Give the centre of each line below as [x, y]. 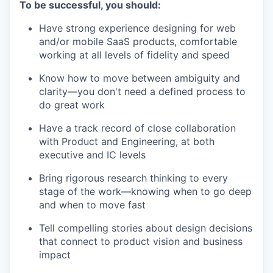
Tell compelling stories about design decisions [146, 228]
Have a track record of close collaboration [137, 128]
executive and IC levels [92, 155]
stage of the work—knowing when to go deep [145, 192]
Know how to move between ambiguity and [140, 78]
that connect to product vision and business [141, 242]
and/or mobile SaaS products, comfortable [138, 42]
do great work [72, 105]
